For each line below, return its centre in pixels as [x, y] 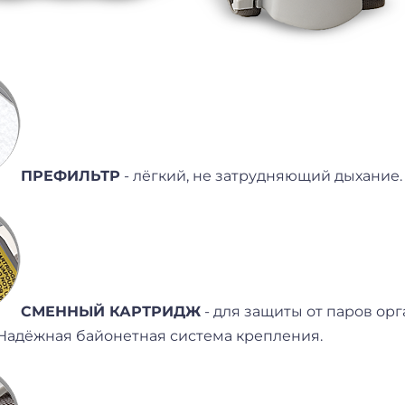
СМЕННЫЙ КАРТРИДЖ [111, 311]
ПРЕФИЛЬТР [71, 175]
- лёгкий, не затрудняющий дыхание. [262, 175]
